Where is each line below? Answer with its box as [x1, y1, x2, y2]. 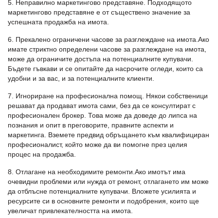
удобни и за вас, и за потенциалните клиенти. [8, 74, 154, 83]
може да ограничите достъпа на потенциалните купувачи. [8, 55, 193, 63]
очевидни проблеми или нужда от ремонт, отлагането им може [8, 178, 209, 186]
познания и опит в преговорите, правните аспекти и [8, 121, 174, 129]
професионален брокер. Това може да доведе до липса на [8, 111, 197, 120]
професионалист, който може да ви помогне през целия [8, 141, 187, 149]
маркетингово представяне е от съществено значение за [8, 8, 190, 17]
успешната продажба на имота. [8, 18, 109, 26]
